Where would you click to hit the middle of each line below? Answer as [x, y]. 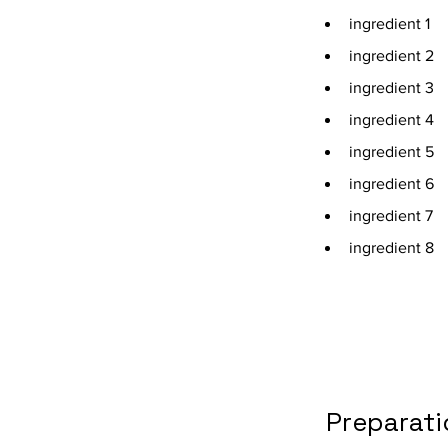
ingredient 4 [391, 119]
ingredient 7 [391, 215]
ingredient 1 [389, 23]
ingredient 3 [391, 87]
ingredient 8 [391, 247]
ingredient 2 [391, 55]
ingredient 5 [391, 151]
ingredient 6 [391, 183]
